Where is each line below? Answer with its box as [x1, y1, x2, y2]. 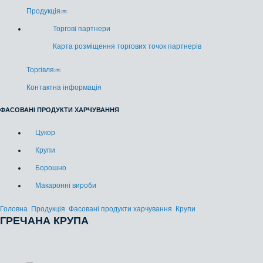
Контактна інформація [26, 83, 102, 92]
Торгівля [26, 66, 54, 74]
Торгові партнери [53, 25, 110, 33]
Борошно [35, 164, 66, 172]
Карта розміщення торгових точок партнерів [53, 42, 201, 50]
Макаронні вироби [35, 181, 96, 190]
